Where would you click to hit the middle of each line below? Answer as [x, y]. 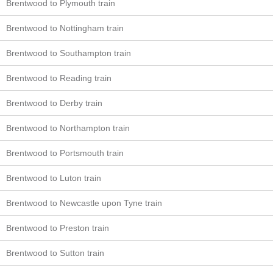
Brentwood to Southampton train [69, 53]
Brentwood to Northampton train [68, 128]
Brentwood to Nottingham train [65, 28]
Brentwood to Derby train [54, 103]
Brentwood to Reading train [59, 78]
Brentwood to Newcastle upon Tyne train [84, 203]
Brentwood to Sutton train [55, 253]
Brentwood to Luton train [54, 178]
